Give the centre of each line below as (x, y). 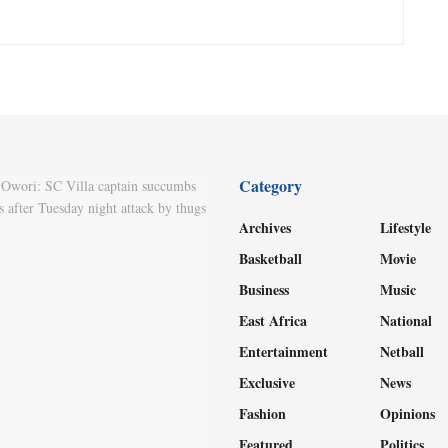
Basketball (270, 258)
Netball (402, 351)
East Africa (273, 320)
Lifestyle (406, 227)
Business (264, 289)
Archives (265, 227)
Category (270, 185)
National (406, 320)
